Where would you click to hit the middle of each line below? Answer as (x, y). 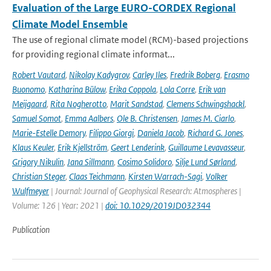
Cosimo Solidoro (145, 162)
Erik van (212, 89)
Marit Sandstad (136, 104)
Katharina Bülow (77, 89)
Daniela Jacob (161, 133)
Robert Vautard (39, 75)
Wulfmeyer (31, 191)
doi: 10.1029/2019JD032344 (158, 205)
